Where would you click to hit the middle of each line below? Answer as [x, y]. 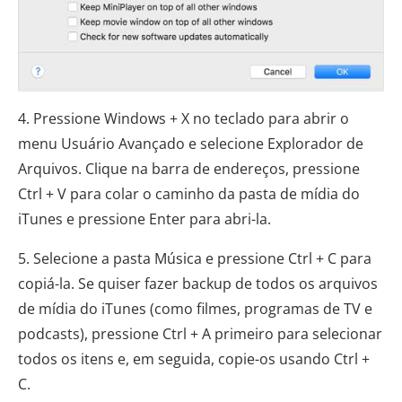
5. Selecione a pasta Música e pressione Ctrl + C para [195, 258]
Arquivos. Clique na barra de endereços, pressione [189, 168]
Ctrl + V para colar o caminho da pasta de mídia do [189, 193]
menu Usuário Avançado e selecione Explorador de [191, 143]
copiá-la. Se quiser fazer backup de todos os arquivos [198, 283]
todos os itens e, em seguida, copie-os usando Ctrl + [194, 358]
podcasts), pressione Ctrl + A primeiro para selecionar [200, 333]
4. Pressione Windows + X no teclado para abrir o [184, 118]
